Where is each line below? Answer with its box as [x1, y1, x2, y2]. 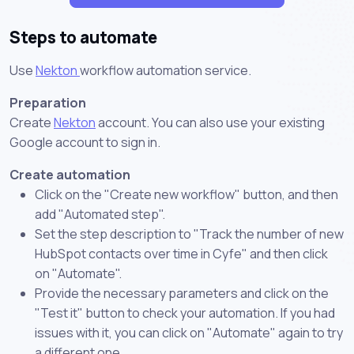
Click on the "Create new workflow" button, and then [35, 185, 338, 203]
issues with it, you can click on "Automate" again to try [35, 323, 343, 341]
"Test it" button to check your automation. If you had [35, 303, 335, 322]
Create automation [9, 165, 130, 183]
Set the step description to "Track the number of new [35, 224, 344, 243]
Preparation [9, 93, 86, 111]
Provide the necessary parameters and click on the [35, 284, 329, 302]
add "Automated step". [35, 205, 165, 223]
